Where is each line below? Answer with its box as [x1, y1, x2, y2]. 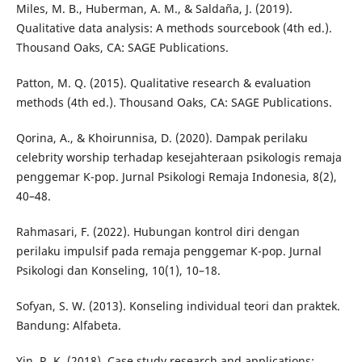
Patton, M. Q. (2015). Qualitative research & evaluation [15, 75, 311, 91]
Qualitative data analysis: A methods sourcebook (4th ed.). [15, 20, 332, 36]
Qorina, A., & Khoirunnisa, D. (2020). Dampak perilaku [15, 130, 308, 146]
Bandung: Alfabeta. [15, 318, 121, 334]
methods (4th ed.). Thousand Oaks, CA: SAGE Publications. [15, 95, 332, 111]
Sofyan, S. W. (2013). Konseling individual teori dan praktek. [15, 298, 340, 314]
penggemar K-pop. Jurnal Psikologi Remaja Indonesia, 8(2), [15, 169, 337, 185]
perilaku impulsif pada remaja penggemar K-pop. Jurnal [15, 243, 322, 259]
